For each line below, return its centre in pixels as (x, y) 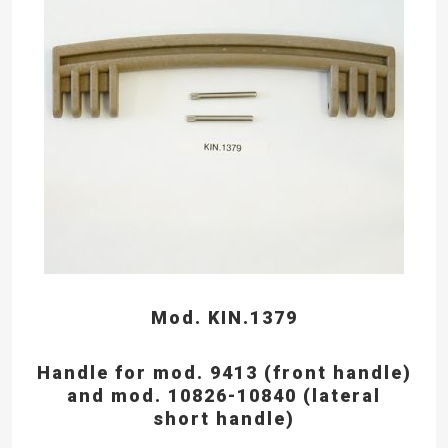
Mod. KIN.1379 (224, 317)
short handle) (224, 418)
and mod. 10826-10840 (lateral (224, 395)
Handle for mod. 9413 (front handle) (224, 372)
